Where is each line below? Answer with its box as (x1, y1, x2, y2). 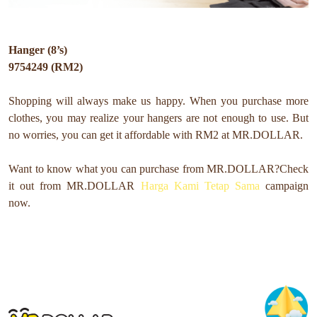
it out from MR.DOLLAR (8, 180, 141, 192)
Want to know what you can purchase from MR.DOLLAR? (8, 163, 279, 175)
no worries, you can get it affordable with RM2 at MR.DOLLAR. (8, 129, 303, 142)
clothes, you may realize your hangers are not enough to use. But (8, 112, 309, 125)
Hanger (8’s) (8, 44, 67, 57)
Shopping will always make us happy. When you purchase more (8, 95, 309, 108)
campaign (259, 180, 309, 192)
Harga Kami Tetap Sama (140, 180, 260, 192)
